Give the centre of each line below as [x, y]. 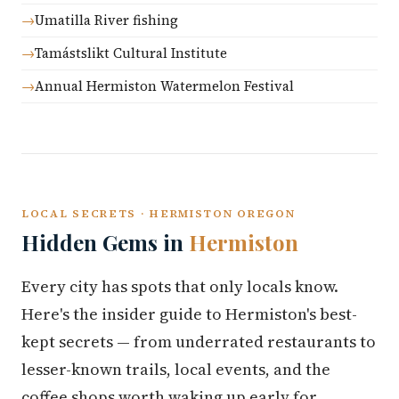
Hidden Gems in [105, 242]
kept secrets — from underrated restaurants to [199, 342]
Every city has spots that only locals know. [180, 286]
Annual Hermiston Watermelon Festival [164, 86]
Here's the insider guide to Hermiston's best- [189, 314]
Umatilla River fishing [106, 20]
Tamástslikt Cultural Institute [131, 53]
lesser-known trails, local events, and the [176, 369]
